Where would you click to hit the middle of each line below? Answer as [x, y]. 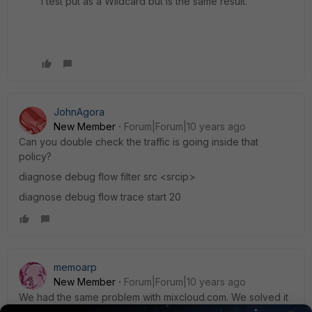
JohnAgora [79, 111]
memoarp [75, 267]
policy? [35, 156]
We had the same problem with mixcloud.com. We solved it [154, 297]
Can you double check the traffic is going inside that [139, 141]
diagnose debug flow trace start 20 [100, 196]
